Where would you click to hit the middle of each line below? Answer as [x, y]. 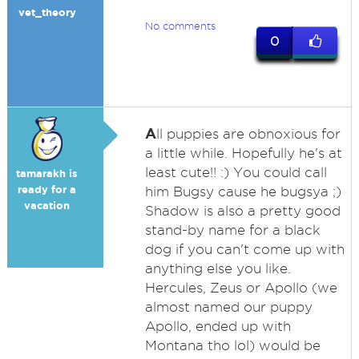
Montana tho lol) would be [232, 345]
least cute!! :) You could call [236, 172]
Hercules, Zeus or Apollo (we [241, 288]
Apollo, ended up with [218, 326]
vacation [47, 206]
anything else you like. [218, 268]
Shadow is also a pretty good [242, 211]
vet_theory [47, 12]
